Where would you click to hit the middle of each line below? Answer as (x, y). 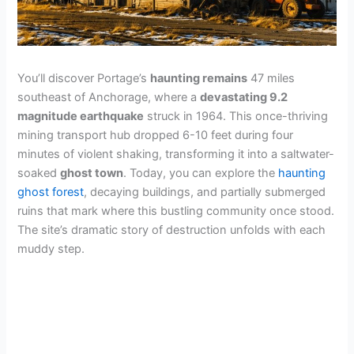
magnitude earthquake (81, 116)
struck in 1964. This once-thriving (236, 116)
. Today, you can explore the (201, 173)
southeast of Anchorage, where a (109, 97)
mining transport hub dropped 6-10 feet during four (156, 135)
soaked (39, 173)
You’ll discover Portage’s (84, 78)
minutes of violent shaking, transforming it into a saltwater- (176, 154)
